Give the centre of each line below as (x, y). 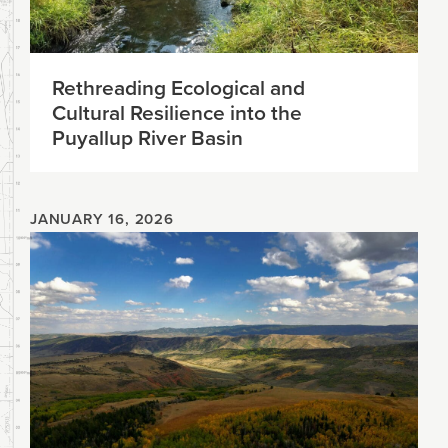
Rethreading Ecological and (178, 87)
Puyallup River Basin (147, 137)
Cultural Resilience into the (177, 112)
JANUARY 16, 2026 (102, 219)
